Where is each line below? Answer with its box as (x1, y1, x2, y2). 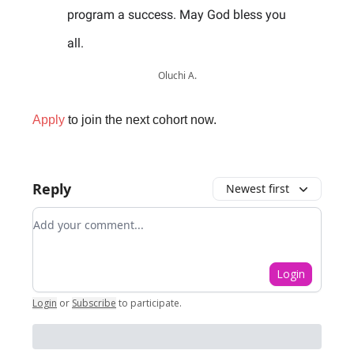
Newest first (226, 181, 289, 196)
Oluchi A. (157, 69, 197, 82)
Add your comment (32, 208, 148, 225)
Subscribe (72, 296, 116, 310)
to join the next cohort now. (65, 113, 217, 126)
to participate (119, 296, 179, 310)
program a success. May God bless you (67, 7, 286, 22)
